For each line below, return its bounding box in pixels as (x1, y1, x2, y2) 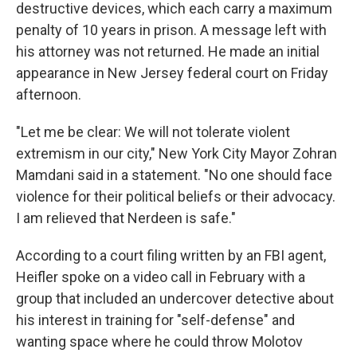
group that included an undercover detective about (16, 290, 334, 307)
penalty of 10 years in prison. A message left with (16, 22, 327, 38)
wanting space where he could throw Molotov (16, 333, 303, 350)
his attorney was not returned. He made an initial (16, 43, 320, 60)
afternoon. (16, 86, 81, 103)
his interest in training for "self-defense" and (16, 312, 295, 328)
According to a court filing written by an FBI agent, (16, 247, 326, 264)
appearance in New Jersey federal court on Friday (16, 65, 328, 81)
